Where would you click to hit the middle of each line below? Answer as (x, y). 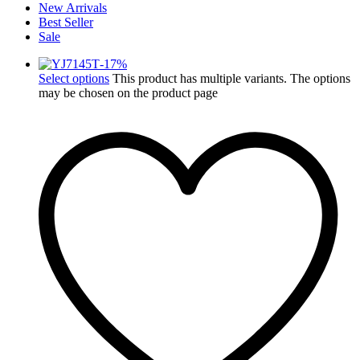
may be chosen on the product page (128, 92)
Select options (74, 78)
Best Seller (66, 22)
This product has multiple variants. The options (231, 78)
